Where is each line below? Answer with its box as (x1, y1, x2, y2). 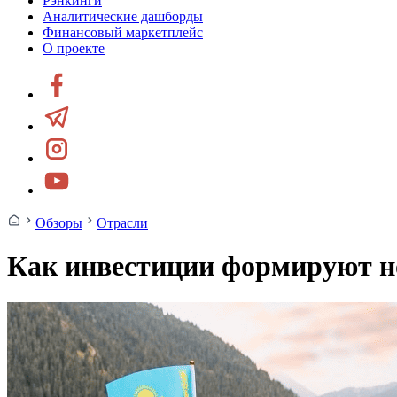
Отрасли (97, 215, 148, 230)
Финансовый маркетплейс (43, 25, 203, 40)
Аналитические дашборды (43, 9, 203, 24)
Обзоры (35, 215, 82, 230)
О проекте (43, 41, 105, 56)
